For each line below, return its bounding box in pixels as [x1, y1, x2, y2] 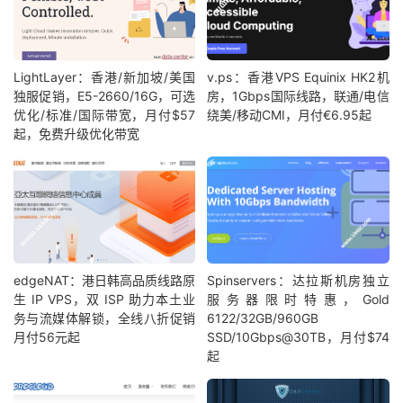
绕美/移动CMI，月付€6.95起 [207, 107, 372, 123]
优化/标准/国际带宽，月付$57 [13, 107, 196, 123]
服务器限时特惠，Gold [207, 291, 390, 308]
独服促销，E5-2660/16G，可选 [13, 88, 196, 104]
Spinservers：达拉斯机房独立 [207, 273, 390, 289]
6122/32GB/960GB [207, 310, 319, 327]
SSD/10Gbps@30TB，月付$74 [207, 329, 390, 345]
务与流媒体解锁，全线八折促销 [13, 310, 196, 327]
